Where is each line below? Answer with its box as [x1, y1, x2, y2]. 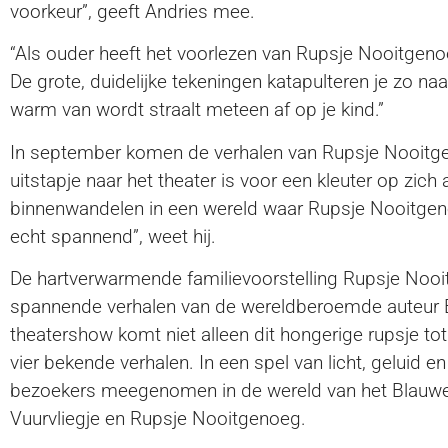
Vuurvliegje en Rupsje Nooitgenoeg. [10, 406, 306, 430]
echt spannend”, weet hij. [10, 224, 216, 248]
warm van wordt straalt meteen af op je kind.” [10, 98, 384, 122]
